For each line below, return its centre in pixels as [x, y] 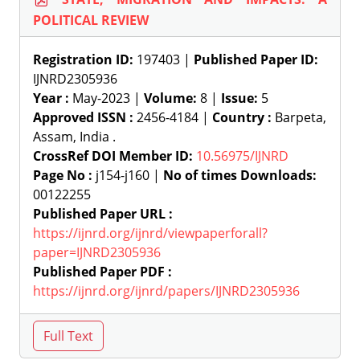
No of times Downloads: [240, 175]
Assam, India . [74, 137]
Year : [51, 98]
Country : [242, 117]
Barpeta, [299, 117]
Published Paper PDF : [102, 272]
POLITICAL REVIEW [91, 20]
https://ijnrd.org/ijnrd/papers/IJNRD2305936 [166, 291]
